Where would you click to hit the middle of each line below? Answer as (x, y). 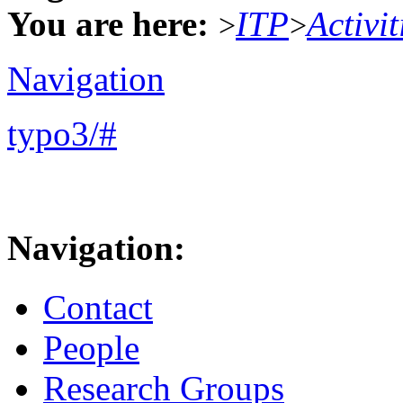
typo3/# (62, 133)
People (91, 348)
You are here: (108, 23)
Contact (98, 308)
